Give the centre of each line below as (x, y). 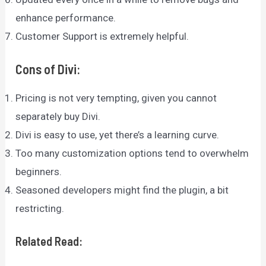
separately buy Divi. (58, 117)
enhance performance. (66, 18)
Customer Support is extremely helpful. (102, 36)
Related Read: (49, 241)
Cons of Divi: (48, 69)
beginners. (39, 172)
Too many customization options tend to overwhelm (132, 153)
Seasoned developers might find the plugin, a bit (122, 190)
